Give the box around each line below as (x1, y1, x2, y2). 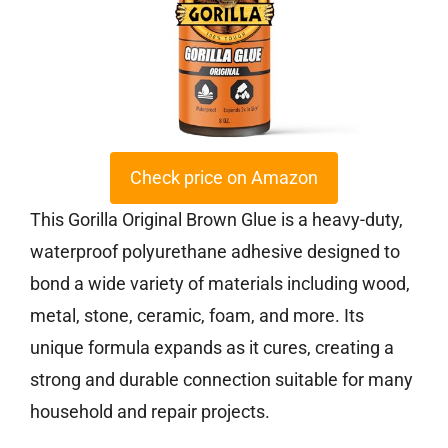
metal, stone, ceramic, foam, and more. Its (30, 305, 364, 327)
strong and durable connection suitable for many (30, 369, 413, 391)
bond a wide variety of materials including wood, (30, 273, 410, 295)
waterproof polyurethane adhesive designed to (30, 241, 400, 263)
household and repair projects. (30, 401, 270, 423)
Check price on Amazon (130, 167, 318, 189)
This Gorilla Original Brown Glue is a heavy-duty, (30, 209, 403, 231)
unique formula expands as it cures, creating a (30, 337, 394, 359)
